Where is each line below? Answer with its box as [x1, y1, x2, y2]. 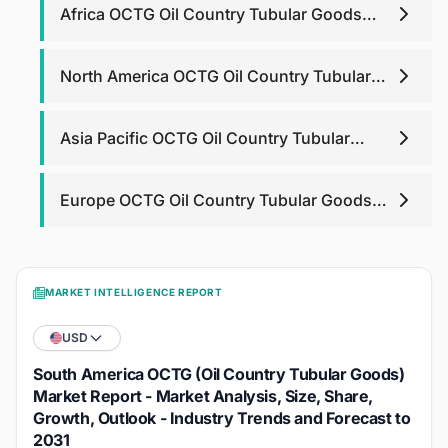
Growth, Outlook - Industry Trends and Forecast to [33, 408, 411, 429]
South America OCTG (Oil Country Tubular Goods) [33, 364, 405, 385]
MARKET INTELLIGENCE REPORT [45, 286, 223, 299]
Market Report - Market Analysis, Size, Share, [33, 386, 374, 407]
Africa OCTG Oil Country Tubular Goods [60, 4, 362, 25]
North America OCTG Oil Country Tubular [60, 66, 371, 87]
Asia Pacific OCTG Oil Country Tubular [60, 128, 350, 149]
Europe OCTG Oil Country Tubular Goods [60, 190, 372, 211]
